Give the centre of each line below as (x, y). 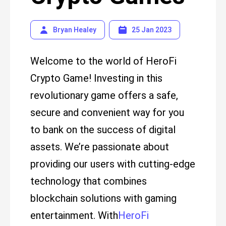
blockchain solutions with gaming (103, 198)
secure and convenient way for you (107, 112)
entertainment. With (74, 215)
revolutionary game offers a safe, (104, 95)
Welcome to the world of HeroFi (103, 61)
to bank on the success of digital (103, 130)
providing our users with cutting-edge (113, 164)
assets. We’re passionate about (100, 147)
